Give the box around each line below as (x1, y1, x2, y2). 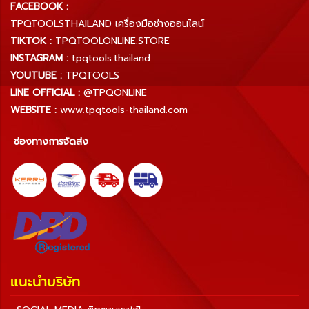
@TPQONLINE (83, 85, 147, 100)
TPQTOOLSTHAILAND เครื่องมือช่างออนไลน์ (10, 16, 204, 31)
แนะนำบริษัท (10, 271, 81, 292)
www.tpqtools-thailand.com (60, 102, 188, 117)
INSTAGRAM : (10, 50, 68, 66)
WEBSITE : (10, 102, 57, 117)
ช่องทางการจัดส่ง (14, 134, 88, 149)
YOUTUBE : (10, 68, 62, 83)
